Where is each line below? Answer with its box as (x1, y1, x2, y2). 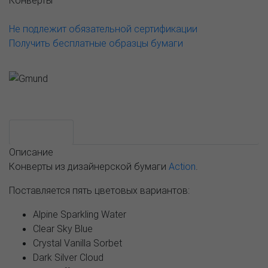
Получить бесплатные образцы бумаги (9, 37, 183, 49)
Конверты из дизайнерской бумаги (9, 160, 169, 172)
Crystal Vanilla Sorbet (33, 236, 122, 249)
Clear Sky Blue (33, 222, 93, 234)
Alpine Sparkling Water (33, 208, 126, 220)
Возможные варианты (19, 101, 119, 114)
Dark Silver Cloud (33, 251, 103, 263)
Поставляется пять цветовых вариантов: (9, 184, 190, 196)
